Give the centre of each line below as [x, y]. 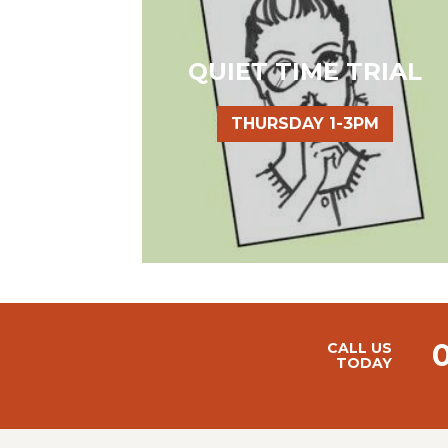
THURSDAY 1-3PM [305, 123]
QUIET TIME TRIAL [305, 71]
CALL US [359, 348]
